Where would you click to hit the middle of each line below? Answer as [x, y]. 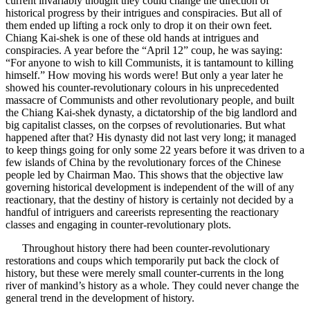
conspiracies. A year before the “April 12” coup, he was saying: [144, 50]
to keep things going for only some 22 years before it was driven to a [155, 149]
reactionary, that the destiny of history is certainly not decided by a [149, 199]
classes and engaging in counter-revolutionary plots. [118, 224]
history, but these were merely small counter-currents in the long [145, 273]
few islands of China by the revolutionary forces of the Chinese [143, 162]
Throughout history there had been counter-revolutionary [138, 248]
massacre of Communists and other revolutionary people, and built [150, 100]
